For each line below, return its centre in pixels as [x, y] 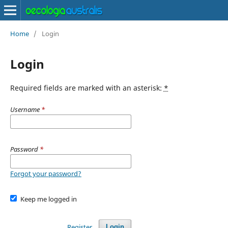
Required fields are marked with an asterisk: [87, 88]
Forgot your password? [46, 173]
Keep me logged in [49, 199]
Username [25, 109]
